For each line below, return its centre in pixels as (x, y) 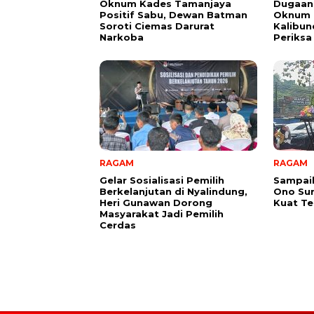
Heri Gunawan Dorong (156, 202)
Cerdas (118, 225)
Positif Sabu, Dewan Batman (173, 14)
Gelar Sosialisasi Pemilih (162, 180)
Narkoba (122, 37)
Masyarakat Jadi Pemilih (162, 213)
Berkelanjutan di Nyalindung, (173, 191)
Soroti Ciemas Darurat (157, 26)
